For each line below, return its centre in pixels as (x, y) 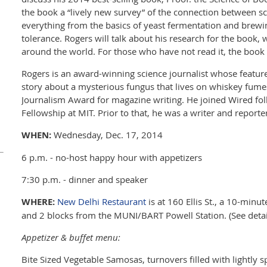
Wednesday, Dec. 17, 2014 (107, 135)
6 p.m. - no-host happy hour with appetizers (112, 157)
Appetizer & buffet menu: (71, 237)
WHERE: (38, 202)
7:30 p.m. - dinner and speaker (85, 179)
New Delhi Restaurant (102, 201)
